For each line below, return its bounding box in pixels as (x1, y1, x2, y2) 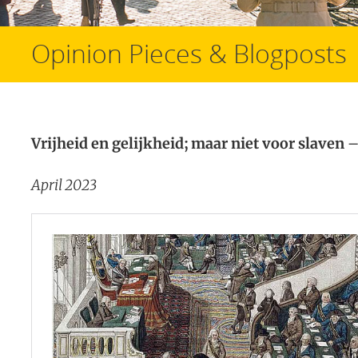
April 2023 (31, 176, 97, 194)
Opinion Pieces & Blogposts (31, 36, 347, 70)
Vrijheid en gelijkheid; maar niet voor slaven (31, 134, 348, 153)
